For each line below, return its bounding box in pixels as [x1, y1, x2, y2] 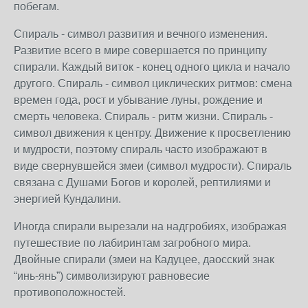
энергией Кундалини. [14, 193, 121, 205]
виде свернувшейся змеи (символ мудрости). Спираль [14, 160, 291, 172]
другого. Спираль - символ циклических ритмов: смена [14, 78, 292, 89]
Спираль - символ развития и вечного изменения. [14, 28, 267, 40]
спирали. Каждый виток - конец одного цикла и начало [14, 61, 290, 73]
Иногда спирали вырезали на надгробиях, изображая [14, 221, 287, 232]
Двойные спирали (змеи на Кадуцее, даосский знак [14, 254, 274, 265]
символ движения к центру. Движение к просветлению [14, 127, 291, 139]
